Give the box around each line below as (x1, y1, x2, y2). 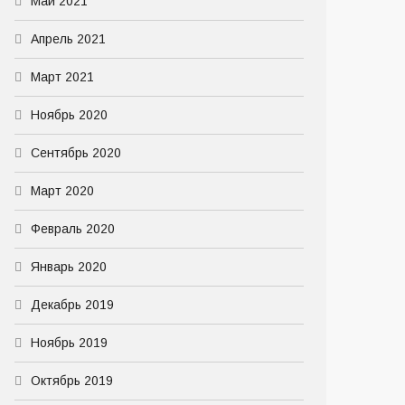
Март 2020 (31, 184, 94, 198)
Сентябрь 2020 (31, 146, 121, 160)
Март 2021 (31, 70, 94, 84)
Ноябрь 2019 (31, 335, 108, 350)
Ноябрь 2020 (31, 108, 108, 122)
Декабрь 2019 (31, 297, 114, 312)
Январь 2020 (31, 259, 107, 274)
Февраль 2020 (31, 221, 115, 236)
